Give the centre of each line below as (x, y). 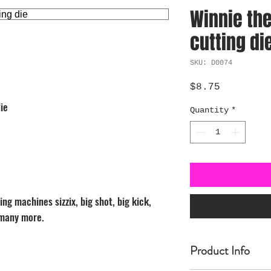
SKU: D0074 (211, 63)
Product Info (220, 251)
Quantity (209, 110)
